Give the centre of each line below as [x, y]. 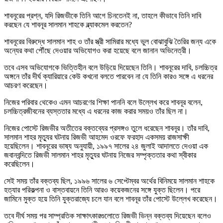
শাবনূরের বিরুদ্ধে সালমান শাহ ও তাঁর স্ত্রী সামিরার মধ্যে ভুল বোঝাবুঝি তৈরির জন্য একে [110, 41]
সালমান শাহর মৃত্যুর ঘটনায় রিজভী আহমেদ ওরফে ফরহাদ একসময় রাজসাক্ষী [97, 137]
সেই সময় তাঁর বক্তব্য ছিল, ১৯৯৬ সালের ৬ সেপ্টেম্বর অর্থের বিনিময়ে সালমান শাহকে [109, 181]
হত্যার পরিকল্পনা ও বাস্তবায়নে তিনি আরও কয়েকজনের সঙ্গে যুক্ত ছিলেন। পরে [102, 190]
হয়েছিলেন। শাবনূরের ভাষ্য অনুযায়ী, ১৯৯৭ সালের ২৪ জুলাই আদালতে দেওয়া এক [106, 146]
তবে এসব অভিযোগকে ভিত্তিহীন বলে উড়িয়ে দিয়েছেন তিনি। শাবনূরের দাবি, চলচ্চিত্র [111, 67]
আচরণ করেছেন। [26, 85]
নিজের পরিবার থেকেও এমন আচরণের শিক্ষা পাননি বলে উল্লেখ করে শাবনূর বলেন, [103, 102]
